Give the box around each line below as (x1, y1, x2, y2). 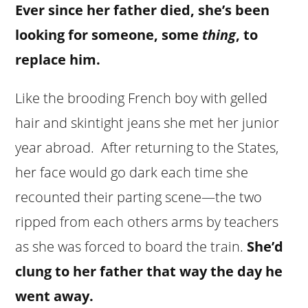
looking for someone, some (15, 25, 203, 44)
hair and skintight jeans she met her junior (15, 113, 280, 132)
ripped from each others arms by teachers (15, 212, 279, 231)
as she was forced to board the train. (15, 236, 247, 256)
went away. (15, 286, 94, 305)
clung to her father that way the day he (15, 261, 283, 280)
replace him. (15, 49, 101, 69)
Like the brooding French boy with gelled (15, 88, 268, 107)
